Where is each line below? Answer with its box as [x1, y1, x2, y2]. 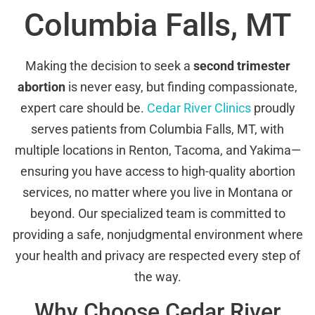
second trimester [193, 58, 290, 74]
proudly [250, 101, 295, 116]
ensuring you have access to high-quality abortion [20, 164, 295, 179]
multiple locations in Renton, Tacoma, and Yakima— [14, 143, 301, 158]
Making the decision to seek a [25, 58, 193, 74]
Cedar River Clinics [146, 101, 251, 116]
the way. [134, 269, 181, 285]
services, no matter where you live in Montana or [22, 185, 292, 200]
